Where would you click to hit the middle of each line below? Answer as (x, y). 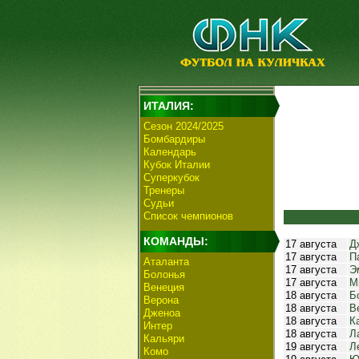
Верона (161, 300)
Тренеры (164, 190)
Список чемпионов (188, 216)
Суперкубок (171, 177)
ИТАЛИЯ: (169, 106)
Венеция (164, 287)
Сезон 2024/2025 (184, 126)
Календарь (170, 152)
